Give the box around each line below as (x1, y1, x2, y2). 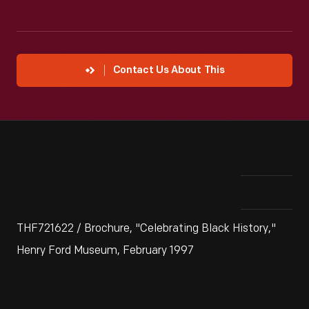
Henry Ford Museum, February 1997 (17, 244, 194, 257)
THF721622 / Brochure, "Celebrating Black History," (17, 222, 276, 235)
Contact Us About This (112, 66, 225, 76)
